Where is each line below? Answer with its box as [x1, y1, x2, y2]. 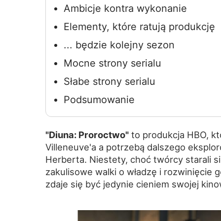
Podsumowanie [63, 94, 135, 106]
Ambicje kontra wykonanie [63, 2, 187, 15]
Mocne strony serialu [63, 57, 161, 70]
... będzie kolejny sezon [63, 39, 175, 51]
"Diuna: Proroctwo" [45, 129, 129, 141]
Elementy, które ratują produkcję [63, 21, 215, 33]
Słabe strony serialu [63, 75, 155, 88]
